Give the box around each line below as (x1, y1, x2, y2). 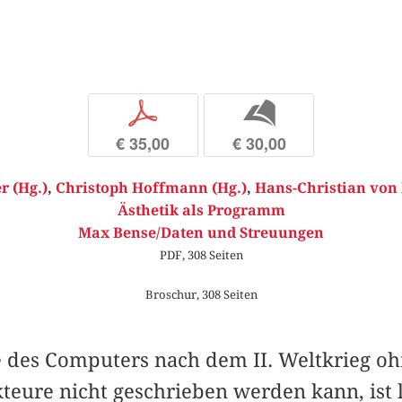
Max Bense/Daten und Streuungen (78, 224, 324, 242)
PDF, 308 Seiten (159, 248, 243, 263)
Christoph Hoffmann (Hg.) (55, 179, 247, 197)
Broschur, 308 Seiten (144, 286, 258, 301)
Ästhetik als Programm (117, 202, 285, 220)
